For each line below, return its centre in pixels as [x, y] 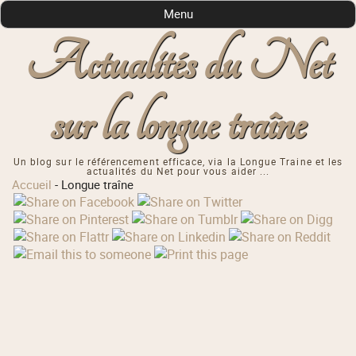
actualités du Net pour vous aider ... [178, 172]
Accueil [32, 185]
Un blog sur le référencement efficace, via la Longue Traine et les [178, 162]
